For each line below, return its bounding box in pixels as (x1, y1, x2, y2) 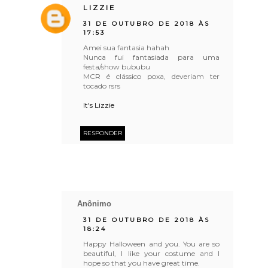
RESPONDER (83, 129, 123, 137)
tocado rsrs (83, 81, 121, 90)
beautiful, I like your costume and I (83, 248, 220, 258)
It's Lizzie (83, 100, 115, 109)
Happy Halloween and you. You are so (83, 239, 220, 248)
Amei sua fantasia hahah (83, 42, 170, 52)
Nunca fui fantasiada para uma (83, 52, 220, 62)
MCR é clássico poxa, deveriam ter (83, 71, 220, 81)
